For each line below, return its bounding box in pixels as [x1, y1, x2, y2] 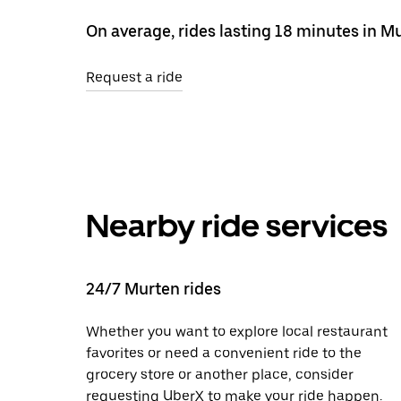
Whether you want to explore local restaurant [86, 322, 388, 340]
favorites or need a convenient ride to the [86, 344, 362, 362]
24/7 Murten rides [86, 278, 221, 298]
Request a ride [86, 68, 183, 86]
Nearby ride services [86, 206, 388, 245]
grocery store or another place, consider [86, 365, 354, 383]
